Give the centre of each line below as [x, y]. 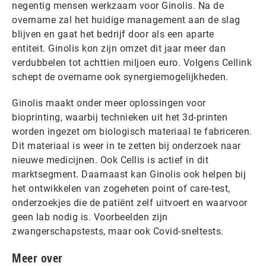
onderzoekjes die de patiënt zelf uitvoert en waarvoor [130, 203]
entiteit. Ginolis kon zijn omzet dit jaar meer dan [119, 48]
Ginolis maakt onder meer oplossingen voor [109, 103]
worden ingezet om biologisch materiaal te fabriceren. [132, 132]
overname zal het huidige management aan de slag [126, 20]
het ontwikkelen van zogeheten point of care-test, [121, 189]
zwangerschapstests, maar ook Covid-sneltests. [119, 231]
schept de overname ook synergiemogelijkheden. [121, 77]
